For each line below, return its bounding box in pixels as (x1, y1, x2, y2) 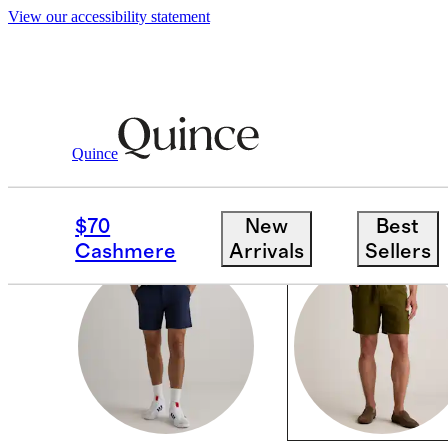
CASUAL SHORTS (78, 174, 356, 211)
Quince (72, 144, 118, 162)
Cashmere (75, 240, 177, 262)
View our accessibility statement (8, 8, 210, 25)
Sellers (364, 240, 431, 262)
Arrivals (228, 240, 304, 262)
